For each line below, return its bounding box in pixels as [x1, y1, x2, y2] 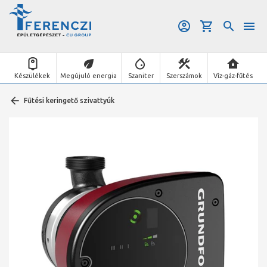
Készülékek [14, 72, 51, 79]
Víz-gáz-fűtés [213, 72, 253, 79]
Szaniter [128, 72, 154, 79]
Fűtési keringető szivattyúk [24, 97, 114, 104]
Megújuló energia [60, 72, 117, 79]
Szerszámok [166, 72, 202, 79]
